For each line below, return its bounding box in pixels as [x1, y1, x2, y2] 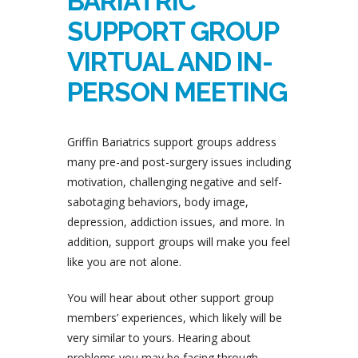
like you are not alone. [67, 253, 181, 269]
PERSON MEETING [67, 76, 287, 108]
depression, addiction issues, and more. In [67, 213, 284, 229]
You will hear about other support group [67, 289, 274, 305]
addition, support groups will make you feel [67, 233, 290, 249]
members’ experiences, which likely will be [67, 309, 282, 325]
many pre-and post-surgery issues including [67, 153, 291, 169]
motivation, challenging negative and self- [67, 173, 282, 189]
